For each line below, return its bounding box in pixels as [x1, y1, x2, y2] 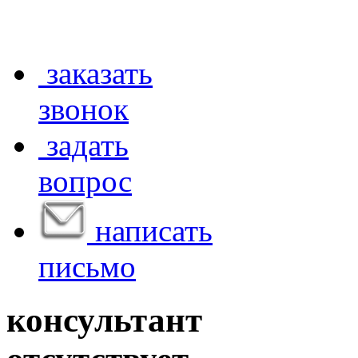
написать [87, 213, 213, 248]
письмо [38, 249, 136, 284]
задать [38, 127, 129, 162]
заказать [38, 55, 153, 90]
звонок [38, 91, 129, 126]
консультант [6, 300, 202, 339]
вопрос [38, 163, 132, 198]
